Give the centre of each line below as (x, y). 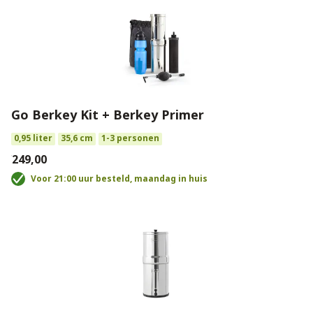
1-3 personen (130, 138)
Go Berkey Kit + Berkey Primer (108, 115)
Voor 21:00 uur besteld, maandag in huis (119, 179)
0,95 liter (33, 138)
